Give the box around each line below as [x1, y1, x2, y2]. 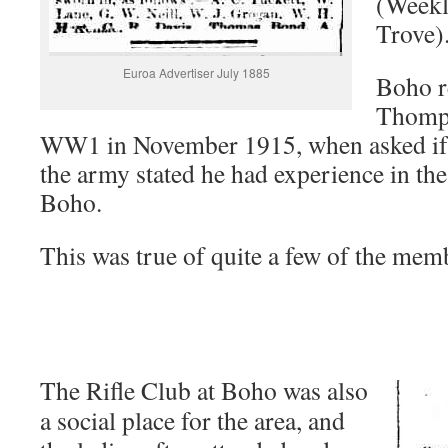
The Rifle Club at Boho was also [40, 373, 368, 407]
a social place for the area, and [40, 403, 345, 437]
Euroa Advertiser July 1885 [122, 64, 270, 81]
